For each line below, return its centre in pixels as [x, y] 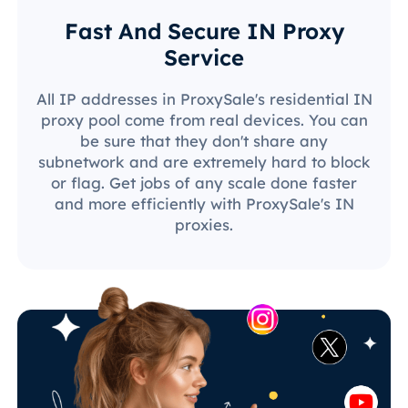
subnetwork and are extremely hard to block [204, 161]
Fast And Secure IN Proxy [204, 31]
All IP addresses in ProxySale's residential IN [204, 98]
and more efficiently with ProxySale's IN [204, 203]
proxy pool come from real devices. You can [204, 119]
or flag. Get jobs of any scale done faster [204, 182]
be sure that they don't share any [204, 140]
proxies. [204, 224]
